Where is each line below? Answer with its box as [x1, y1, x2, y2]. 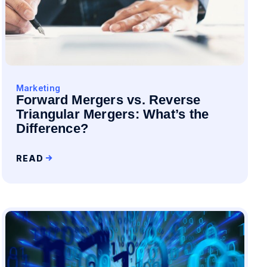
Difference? [15, 121, 89, 136]
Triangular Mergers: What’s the [15, 107, 209, 122]
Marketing [15, 83, 61, 93]
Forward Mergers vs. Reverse [15, 92, 201, 107]
